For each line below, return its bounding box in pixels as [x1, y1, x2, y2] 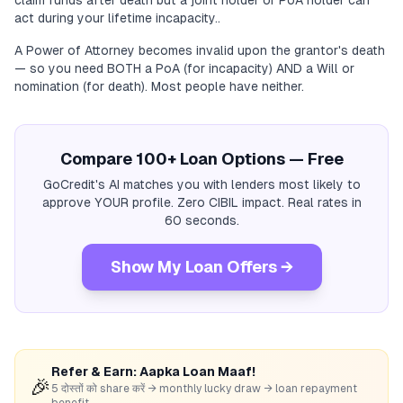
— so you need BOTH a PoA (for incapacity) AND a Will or [14, 61, 354, 76]
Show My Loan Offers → [110, 257, 293, 276]
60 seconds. [164, 213, 239, 228]
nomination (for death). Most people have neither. [14, 79, 304, 94]
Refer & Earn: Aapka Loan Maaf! [51, 364, 255, 379]
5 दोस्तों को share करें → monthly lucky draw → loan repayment [51, 382, 357, 395]
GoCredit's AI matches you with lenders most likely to [42, 177, 361, 192]
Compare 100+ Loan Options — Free [59, 149, 344, 168]
